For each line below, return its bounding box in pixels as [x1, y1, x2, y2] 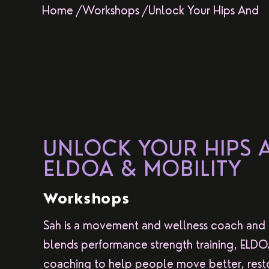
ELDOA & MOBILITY [43, 157, 242, 181]
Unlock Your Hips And [148, 3, 259, 17]
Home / [42, 3, 83, 17]
